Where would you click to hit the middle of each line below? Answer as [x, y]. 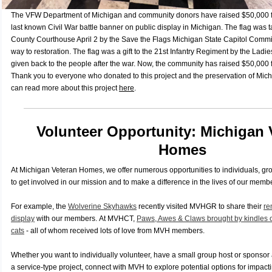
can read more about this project [65, 88]
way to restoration [40, 52]
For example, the [39, 206]
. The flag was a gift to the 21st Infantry [133, 52]
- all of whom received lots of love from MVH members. [116, 231]
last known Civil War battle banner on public [84, 27]
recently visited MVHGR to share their [200, 206]
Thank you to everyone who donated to [76, 76]
